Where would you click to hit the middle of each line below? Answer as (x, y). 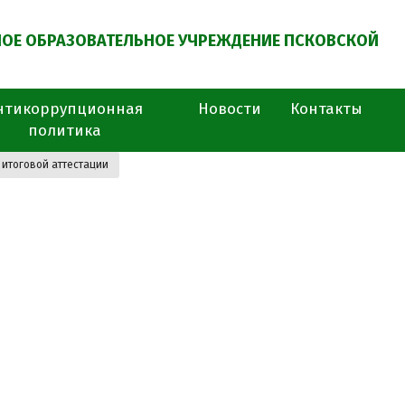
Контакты (326, 109)
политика (64, 131)
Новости (230, 109)
